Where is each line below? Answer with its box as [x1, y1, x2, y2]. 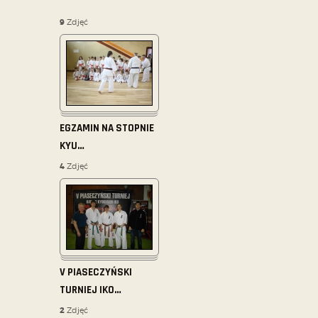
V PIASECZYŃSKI [60, 265, 132, 280]
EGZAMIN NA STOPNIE [60, 121, 154, 136]
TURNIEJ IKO [60, 283, 114, 297]
